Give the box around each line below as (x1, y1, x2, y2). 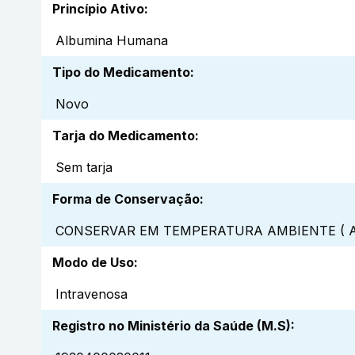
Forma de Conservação (52, 191, 200, 208)
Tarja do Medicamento (52, 128, 195, 144)
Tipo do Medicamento (52, 64, 190, 81)
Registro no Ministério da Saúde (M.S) (52, 318, 291, 334)
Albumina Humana (55, 32, 168, 49)
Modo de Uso (52, 254, 134, 271)
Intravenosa (55, 286, 128, 303)
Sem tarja (55, 159, 113, 176)
